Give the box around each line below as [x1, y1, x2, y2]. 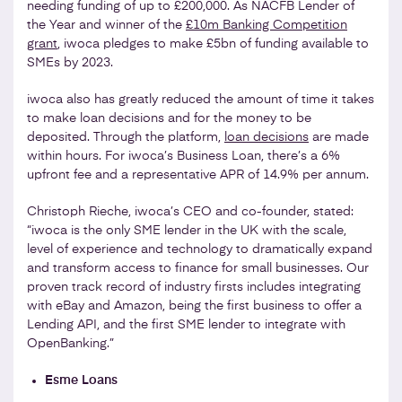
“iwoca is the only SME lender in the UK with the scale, [27, 223, 346, 237]
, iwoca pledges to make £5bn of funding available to [57, 37, 369, 50]
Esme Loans [45, 373, 118, 387]
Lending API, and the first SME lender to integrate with [27, 318, 345, 331]
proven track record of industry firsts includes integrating [27, 280, 361, 293]
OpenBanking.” [27, 336, 114, 350]
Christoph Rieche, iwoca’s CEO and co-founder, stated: [27, 205, 354, 218]
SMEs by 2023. [27, 56, 113, 69]
